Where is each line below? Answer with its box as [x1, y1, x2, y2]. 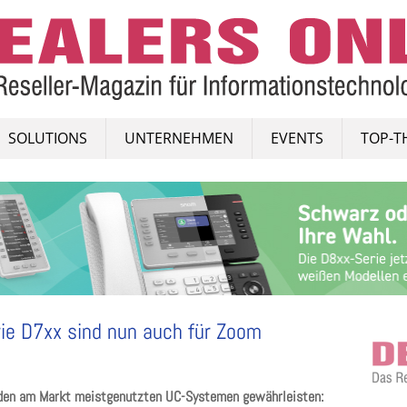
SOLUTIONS [8, 128, 87, 148]
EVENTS [271, 128, 323, 148]
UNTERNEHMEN [124, 128, 233, 148]
